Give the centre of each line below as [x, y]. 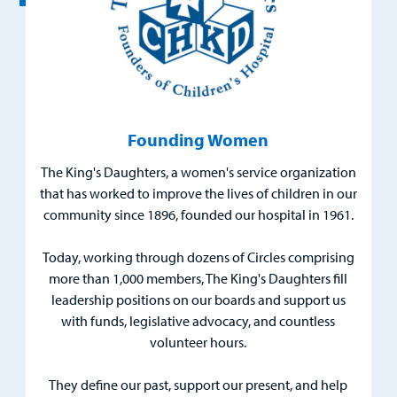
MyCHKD [46, 273]
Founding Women [198, 139]
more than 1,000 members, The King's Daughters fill [198, 278]
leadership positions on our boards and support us [198, 299]
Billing [37, 356]
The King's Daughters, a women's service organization [198, 171]
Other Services [59, 84]
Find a [37, 211]
